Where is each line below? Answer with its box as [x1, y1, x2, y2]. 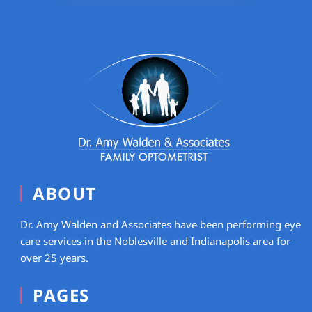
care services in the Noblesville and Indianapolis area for [20, 233, 291, 248]
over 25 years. [20, 250, 89, 265]
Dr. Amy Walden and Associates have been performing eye [20, 217, 302, 231]
